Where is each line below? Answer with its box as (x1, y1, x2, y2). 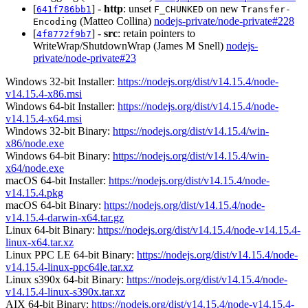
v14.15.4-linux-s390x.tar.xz (5, 285, 125, 298)
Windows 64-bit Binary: (5, 149, 113, 162)
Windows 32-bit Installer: (5, 75, 118, 87)
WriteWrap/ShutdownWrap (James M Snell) (33, 39, 226, 52)
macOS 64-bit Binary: (5, 199, 104, 211)
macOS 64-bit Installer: (5, 174, 109, 186)
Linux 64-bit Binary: (5, 223, 98, 236)
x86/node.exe (5, 137, 64, 149)
